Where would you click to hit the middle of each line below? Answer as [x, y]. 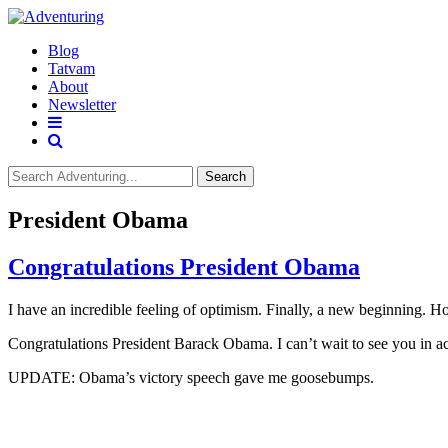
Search [225, 176]
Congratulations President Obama [184, 266]
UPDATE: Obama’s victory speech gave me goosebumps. [191, 377]
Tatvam [71, 68]
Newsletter [82, 104]
